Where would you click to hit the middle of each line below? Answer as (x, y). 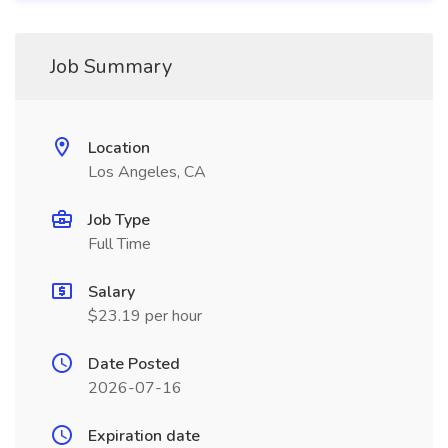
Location (119, 148)
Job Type (119, 220)
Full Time (119, 244)
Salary (111, 292)
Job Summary (111, 66)
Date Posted (134, 364)
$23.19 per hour (145, 316)
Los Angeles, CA (147, 172)
